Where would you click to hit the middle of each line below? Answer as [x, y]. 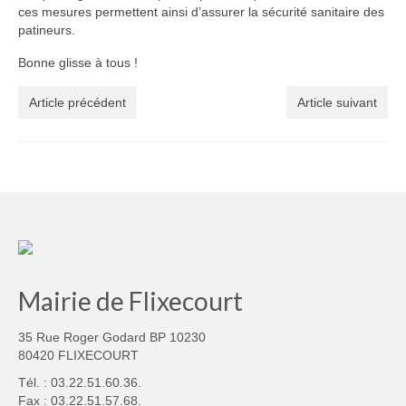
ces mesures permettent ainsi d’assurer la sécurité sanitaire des [201, 11]
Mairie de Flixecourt [130, 300]
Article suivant [337, 102]
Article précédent [77, 102]
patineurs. [47, 29]
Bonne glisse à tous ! [78, 62]
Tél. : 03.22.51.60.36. [80, 382]
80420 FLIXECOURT [78, 355]
